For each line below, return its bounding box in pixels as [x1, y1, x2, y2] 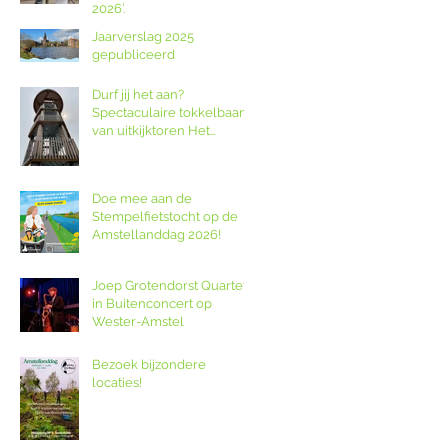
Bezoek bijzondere [92, 357, 206, 372]
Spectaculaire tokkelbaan [92, 105, 247, 120]
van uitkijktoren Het [92, 123, 210, 138]
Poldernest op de [92, 141, 197, 156]
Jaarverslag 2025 [92, 29, 194, 44]
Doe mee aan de [92, 191, 192, 206]
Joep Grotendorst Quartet [92, 278, 247, 293]
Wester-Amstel [92, 314, 184, 329]
